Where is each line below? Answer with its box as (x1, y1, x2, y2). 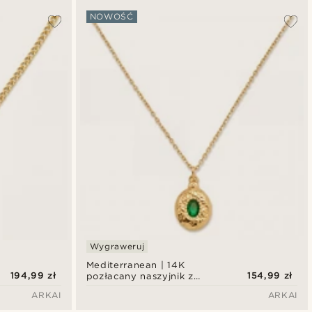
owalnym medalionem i (86, 281, 199, 292)
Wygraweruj (89, 240, 145, 251)
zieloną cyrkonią (86, 292, 166, 304)
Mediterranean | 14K (86, 259, 185, 270)
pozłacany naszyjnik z (86, 270, 194, 281)
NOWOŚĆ (89, 11, 134, 22)
